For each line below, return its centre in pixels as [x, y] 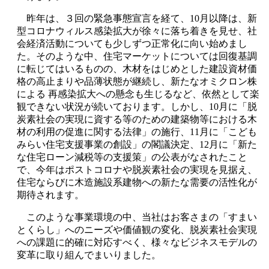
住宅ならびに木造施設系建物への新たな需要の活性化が [137, 182]
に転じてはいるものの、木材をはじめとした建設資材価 [137, 68]
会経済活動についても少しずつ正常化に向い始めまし [132, 43]
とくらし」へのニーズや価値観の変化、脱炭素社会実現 [137, 229]
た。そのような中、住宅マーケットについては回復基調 [137, 56]
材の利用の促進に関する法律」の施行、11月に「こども [137, 131]
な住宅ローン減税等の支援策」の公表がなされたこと [132, 157]
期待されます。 [50, 195]
